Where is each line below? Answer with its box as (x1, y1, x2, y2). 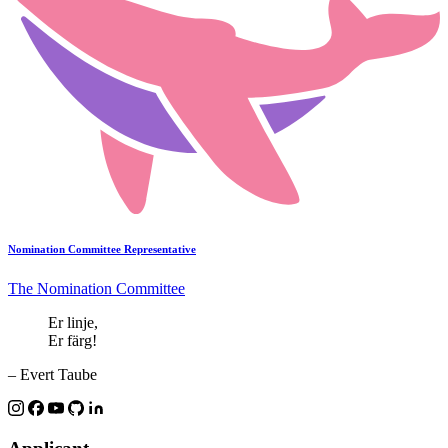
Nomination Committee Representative (8, 242, 196, 255)
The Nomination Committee (8, 279, 185, 297)
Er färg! (48, 331, 97, 349)
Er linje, (48, 313, 98, 331)
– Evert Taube (8, 365, 97, 383)
